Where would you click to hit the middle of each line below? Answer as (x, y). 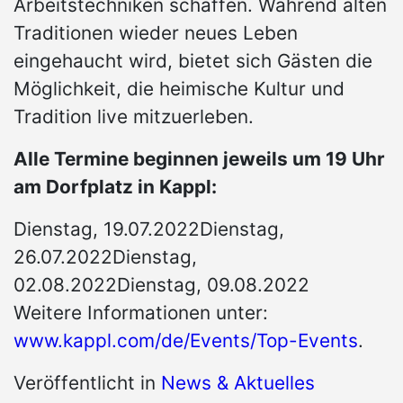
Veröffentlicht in (87, 383)
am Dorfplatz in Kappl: (115, 187)
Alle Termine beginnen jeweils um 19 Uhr (199, 159)
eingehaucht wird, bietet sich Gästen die (193, 61)
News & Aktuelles (238, 383)
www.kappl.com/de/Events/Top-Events (186, 341)
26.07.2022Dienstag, (105, 257)
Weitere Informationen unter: (141, 313)
